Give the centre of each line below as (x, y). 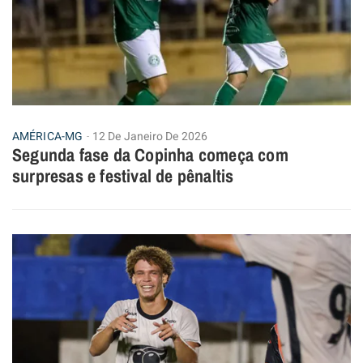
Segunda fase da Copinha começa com (150, 155)
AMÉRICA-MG (47, 137)
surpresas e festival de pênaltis (123, 176)
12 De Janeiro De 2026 (150, 137)
